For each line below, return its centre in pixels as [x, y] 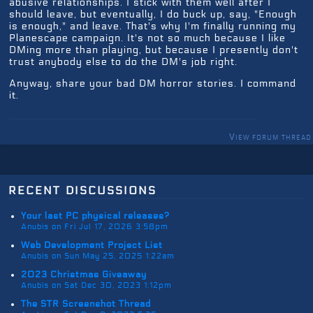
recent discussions [82, 189]
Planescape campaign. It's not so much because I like [147, 38]
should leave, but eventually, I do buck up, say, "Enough [153, 14]
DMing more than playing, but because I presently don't [154, 50]
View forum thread [270, 137]
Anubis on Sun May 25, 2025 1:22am [98, 255]
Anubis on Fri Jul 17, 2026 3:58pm [95, 226]
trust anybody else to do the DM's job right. [123, 61]
